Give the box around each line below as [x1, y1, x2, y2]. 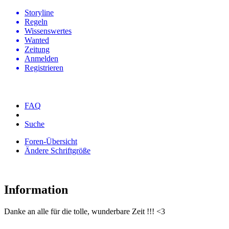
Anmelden [25, 54, 58, 63]
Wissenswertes [25, 27, 72, 35]
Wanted [25, 36, 49, 44]
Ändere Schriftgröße [25, 146, 90, 155]
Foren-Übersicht [25, 137, 77, 146]
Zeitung [25, 45, 50, 54]
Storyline [25, 8, 54, 17]
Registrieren [25, 63, 63, 72]
